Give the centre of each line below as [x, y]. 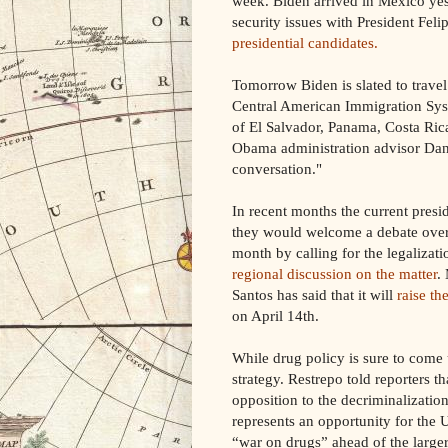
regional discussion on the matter [334, 273]
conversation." [277, 168]
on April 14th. [275, 315]
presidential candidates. [305, 42]
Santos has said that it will [314, 294]
